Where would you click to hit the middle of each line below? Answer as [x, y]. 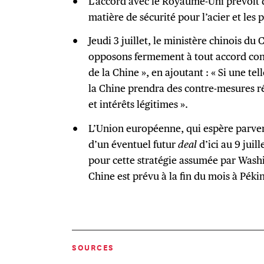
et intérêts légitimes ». [138, 104]
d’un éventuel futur [133, 144]
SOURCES [93, 247]
